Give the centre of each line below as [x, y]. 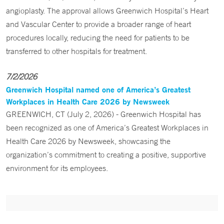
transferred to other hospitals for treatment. [76, 51]
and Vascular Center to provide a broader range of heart [98, 24]
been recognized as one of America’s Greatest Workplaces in [107, 127]
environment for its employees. [57, 168]
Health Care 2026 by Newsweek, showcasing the [88, 141]
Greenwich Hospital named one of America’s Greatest [98, 89]
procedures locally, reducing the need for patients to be [98, 37]
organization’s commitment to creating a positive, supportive [106, 154]
